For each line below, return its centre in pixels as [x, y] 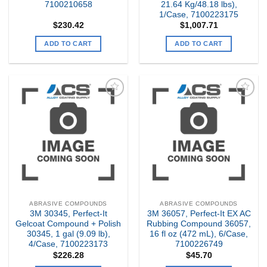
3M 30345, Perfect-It [68, 214]
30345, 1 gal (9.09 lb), [68, 234]
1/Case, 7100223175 [199, 14]
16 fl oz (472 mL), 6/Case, [199, 234]
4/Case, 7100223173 [68, 244]
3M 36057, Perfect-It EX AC [199, 214]
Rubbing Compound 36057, [199, 224]
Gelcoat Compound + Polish [68, 224]
